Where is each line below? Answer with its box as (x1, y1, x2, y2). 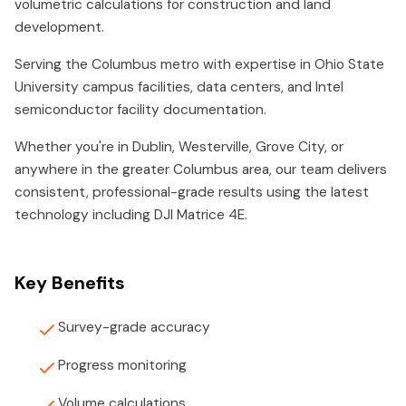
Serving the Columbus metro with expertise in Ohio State (14, 55, 384, 73)
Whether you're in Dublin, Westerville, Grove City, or (14, 138, 343, 156)
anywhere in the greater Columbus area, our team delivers (14, 160, 387, 179)
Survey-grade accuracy (58, 318, 210, 336)
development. (14, 18, 104, 36)
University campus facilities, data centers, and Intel (14, 78, 343, 96)
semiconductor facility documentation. (14, 101, 266, 119)
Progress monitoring (58, 356, 187, 374)
